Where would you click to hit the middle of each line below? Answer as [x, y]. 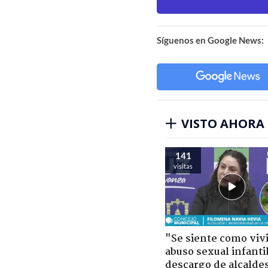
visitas [183, 166]
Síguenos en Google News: [210, 40]
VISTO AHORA [223, 123]
